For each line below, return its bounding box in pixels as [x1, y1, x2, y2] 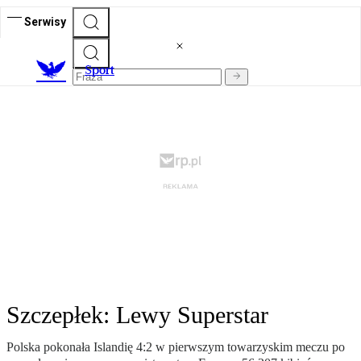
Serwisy [24, 15, 66, 28]
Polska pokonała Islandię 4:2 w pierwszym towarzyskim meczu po [6, 340, 345, 355]
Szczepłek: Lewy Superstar [6, 301, 268, 329]
